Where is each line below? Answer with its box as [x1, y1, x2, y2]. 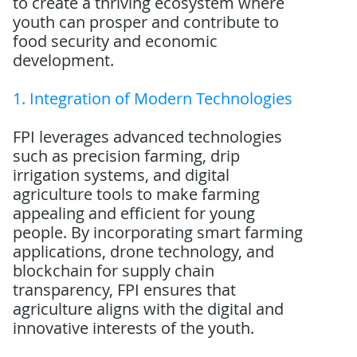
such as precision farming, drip [13, 145, 241, 167]
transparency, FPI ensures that [13, 279, 237, 300]
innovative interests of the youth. [13, 317, 255, 339]
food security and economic [13, 30, 218, 52]
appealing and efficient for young [13, 202, 256, 224]
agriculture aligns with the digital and [13, 298, 284, 320]
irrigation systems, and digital [13, 164, 230, 186]
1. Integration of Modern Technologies [13, 88, 293, 109]
